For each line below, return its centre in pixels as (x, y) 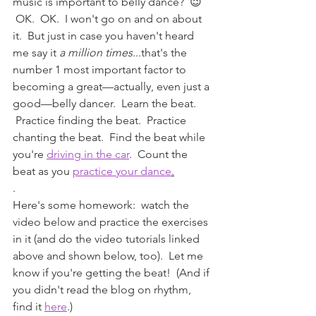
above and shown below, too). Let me (109, 255)
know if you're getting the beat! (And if (113, 272)
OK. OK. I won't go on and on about (109, 18)
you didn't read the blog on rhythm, (103, 289)
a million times (96, 52)
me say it (36, 52)
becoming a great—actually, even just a (113, 86)
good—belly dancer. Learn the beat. (106, 103)
